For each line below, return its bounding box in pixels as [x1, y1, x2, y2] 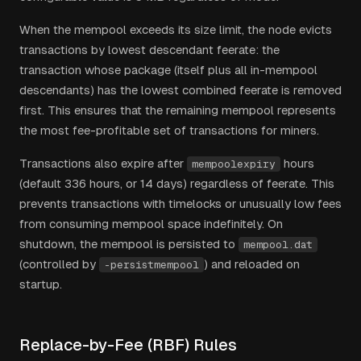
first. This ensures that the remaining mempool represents [19, 103, 336, 117]
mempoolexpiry [192, 158, 276, 170]
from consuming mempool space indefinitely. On [19, 217, 283, 230]
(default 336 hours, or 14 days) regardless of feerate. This [19, 176, 334, 190]
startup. [19, 277, 62, 291]
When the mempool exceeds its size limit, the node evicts [19, 23, 332, 36]
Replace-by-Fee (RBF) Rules [19, 336, 237, 354]
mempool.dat [243, 239, 313, 251]
